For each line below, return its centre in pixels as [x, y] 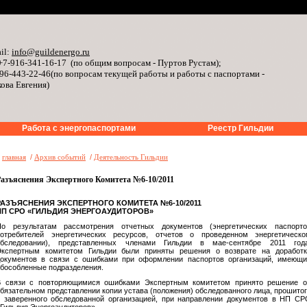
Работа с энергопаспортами [79, 128]
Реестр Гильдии [240, 128]
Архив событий [60, 157]
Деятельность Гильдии [131, 157]
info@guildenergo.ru [51, 52]
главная [14, 157]
